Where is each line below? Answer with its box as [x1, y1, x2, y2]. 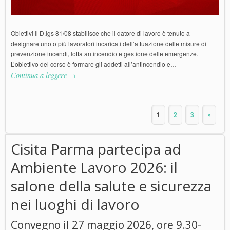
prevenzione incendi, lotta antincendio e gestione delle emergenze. [11, 49, 198, 59]
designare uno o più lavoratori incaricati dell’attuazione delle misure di [11, 39, 206, 48]
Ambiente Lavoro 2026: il [11, 158, 178, 178]
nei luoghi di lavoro [11, 195, 140, 215]
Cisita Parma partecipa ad [11, 139, 181, 159]
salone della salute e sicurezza [11, 176, 212, 196]
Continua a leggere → [11, 70, 76, 81]
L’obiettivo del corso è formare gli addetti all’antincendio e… [11, 60, 177, 69]
